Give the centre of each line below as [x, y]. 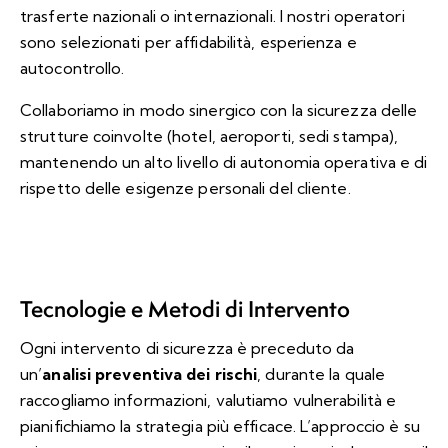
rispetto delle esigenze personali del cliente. [185, 187]
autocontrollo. [72, 67]
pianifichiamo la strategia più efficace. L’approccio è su [220, 425]
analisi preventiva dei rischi [150, 373]
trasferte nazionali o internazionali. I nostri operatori [212, 15]
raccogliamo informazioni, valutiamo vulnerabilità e [208, 399]
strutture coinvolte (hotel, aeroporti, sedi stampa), [209, 135]
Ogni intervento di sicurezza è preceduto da [187, 347]
